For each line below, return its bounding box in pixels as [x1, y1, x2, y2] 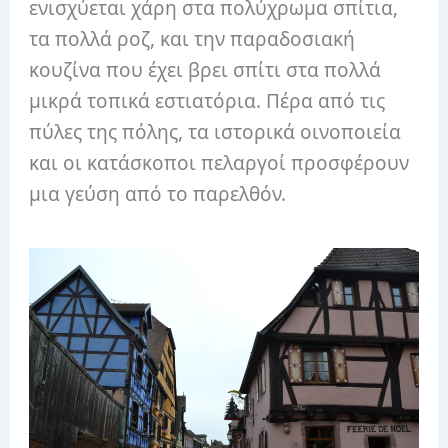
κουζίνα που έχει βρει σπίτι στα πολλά [29, 56, 382, 83]
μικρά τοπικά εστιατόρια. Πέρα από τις [29, 87, 386, 114]
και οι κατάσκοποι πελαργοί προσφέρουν [29, 149, 410, 176]
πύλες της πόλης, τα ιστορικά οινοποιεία [29, 118, 402, 145]
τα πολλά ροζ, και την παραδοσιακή [29, 25, 356, 52]
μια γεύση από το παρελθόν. [29, 180, 287, 207]
